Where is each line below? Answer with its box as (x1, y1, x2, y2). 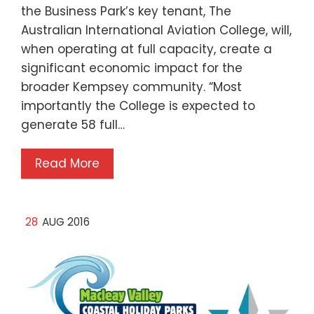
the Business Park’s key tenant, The (21, 3, 231, 20)
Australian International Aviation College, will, (21, 22, 292, 39)
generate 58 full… (21, 116, 125, 134)
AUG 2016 (42, 214, 90, 230)
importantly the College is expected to (21, 97, 255, 115)
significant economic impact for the (21, 60, 243, 77)
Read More (35, 155, 100, 172)
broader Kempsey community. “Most (21, 78, 242, 96)
